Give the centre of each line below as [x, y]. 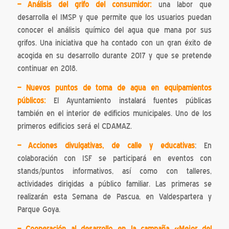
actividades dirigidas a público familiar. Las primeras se [114, 184]
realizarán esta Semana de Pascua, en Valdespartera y [114, 197]
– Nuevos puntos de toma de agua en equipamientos [114, 88]
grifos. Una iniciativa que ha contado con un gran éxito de [114, 43]
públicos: [31, 101]
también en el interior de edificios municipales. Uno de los [114, 114]
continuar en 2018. [47, 69]
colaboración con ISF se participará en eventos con [114, 158]
